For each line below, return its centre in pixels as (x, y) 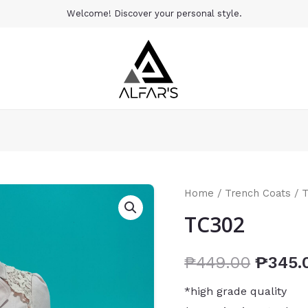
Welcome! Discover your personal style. (154, 13)
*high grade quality (236, 291)
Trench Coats (258, 193)
